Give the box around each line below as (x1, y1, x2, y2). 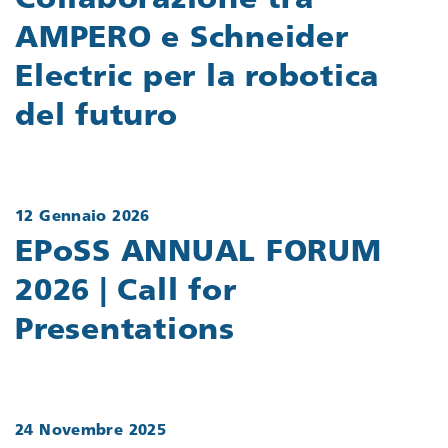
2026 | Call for (15, 277, 237, 309)
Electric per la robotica (15, 62, 379, 94)
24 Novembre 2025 (15, 424, 166, 440)
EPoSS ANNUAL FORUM (15, 238, 382, 270)
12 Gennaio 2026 (15, 209, 150, 225)
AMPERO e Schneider (15, 23, 349, 55)
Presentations (15, 316, 235, 348)
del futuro (15, 101, 178, 133)
